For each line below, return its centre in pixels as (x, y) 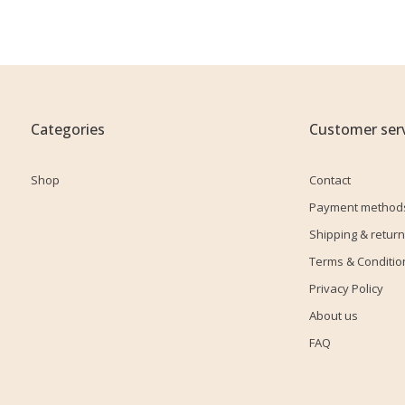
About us (333, 316)
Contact (330, 180)
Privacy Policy (346, 288)
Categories (68, 129)
